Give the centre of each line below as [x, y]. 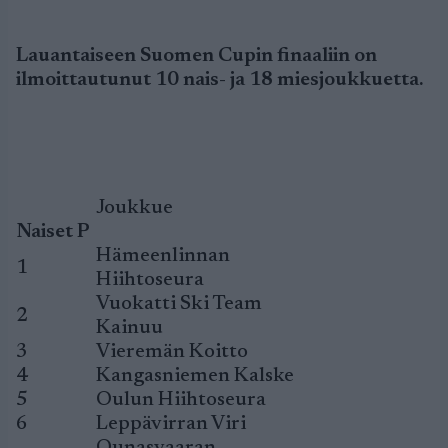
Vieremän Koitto [172, 352]
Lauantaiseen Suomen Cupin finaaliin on [196, 56]
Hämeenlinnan [163, 256]
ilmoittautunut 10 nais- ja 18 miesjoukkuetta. [219, 80]
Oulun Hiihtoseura [181, 400]
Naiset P [53, 232]
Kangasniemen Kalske [195, 376]
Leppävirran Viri [171, 424]
